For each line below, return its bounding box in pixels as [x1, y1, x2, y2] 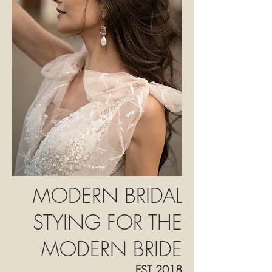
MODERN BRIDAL [33, 182, 182, 209]
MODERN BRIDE [41, 236, 182, 262]
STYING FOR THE [33, 209, 182, 236]
